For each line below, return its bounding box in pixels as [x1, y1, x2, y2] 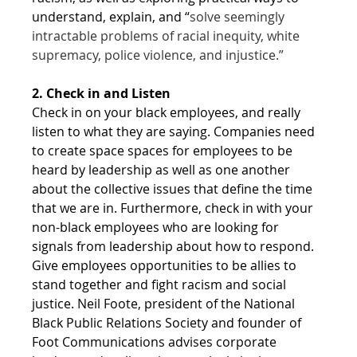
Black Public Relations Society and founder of [32, 313, 305, 331]
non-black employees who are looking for [32, 218, 283, 236]
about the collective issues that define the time [32, 179, 316, 198]
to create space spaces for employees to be [32, 141, 296, 159]
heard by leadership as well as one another [32, 160, 294, 178]
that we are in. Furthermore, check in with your [32, 198, 317, 217]
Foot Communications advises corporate [32, 332, 280, 351]
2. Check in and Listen [32, 84, 171, 102]
